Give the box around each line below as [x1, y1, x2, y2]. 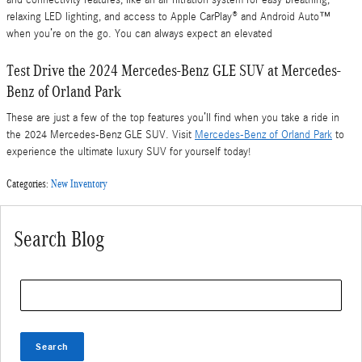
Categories [6, 178, 46, 190]
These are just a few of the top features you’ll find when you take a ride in [6, 112, 339, 124]
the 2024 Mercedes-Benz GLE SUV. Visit [6, 128, 195, 141]
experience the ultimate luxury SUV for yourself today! [6, 145, 250, 158]
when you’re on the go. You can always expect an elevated [6, 27, 272, 40]
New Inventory [51, 178, 107, 190]
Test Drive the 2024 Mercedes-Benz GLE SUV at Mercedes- [6, 61, 341, 79]
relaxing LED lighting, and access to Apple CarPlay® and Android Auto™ [6, 10, 330, 23]
